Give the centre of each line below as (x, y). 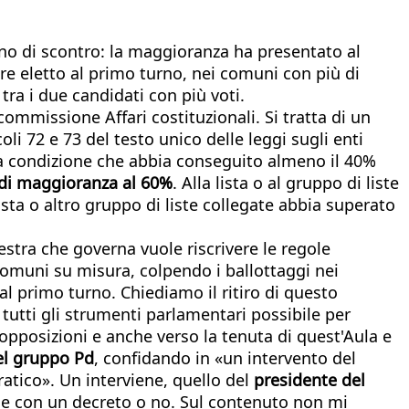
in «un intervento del (276, 357)
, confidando (142, 357)
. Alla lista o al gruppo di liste (286, 182)
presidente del (309, 379)
